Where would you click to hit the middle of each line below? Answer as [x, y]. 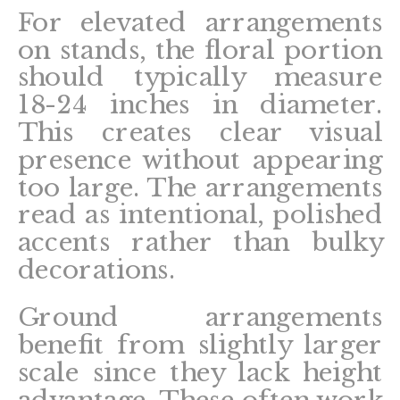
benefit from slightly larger [200, 345]
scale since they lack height [200, 372]
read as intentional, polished [200, 215]
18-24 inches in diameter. [200, 105]
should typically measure [200, 77]
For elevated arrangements [200, 22]
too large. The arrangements [200, 187]
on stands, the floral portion [200, 50]
